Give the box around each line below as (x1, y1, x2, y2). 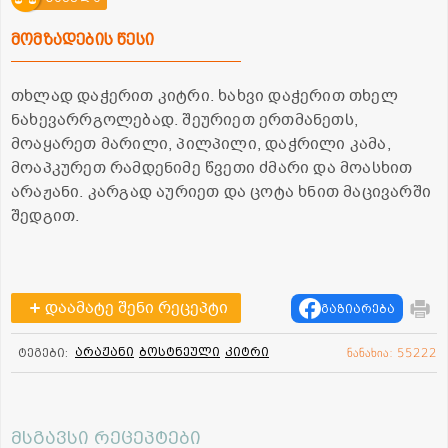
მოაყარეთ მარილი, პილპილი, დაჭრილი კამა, (11, 133, 391, 156)
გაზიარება (321, 301, 395, 316)
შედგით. (11, 205, 80, 228)
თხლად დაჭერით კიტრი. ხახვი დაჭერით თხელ (11, 85, 398, 108)
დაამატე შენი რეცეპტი (44, 297, 228, 320)
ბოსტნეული (139, 345, 220, 360)
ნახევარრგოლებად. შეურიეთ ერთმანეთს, (11, 109, 359, 132)
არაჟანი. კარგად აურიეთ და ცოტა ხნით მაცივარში (11, 181, 432, 204)
